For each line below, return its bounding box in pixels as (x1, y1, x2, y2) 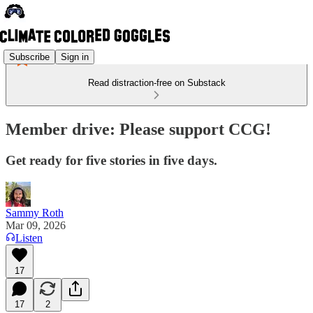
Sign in (61, 51, 89, 62)
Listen (15, 231, 43, 244)
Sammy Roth (6, 206, 64, 219)
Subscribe (9, 51, 50, 62)
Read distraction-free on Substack (87, 78, 226, 88)
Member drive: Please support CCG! (6, 119, 271, 138)
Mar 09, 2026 (6, 219, 66, 231)
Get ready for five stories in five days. (6, 152, 217, 168)
